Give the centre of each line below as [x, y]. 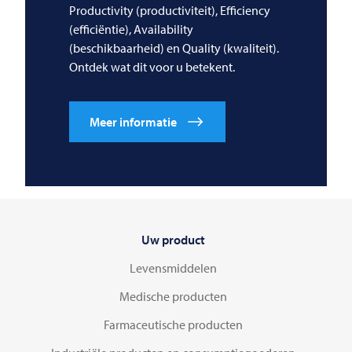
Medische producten [173, 296]
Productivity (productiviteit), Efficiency [170, 10]
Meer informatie [133, 121]
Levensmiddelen [173, 268]
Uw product [173, 239]
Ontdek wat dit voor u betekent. [152, 66]
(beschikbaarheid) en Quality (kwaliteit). [174, 48]
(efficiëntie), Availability [131, 29]
